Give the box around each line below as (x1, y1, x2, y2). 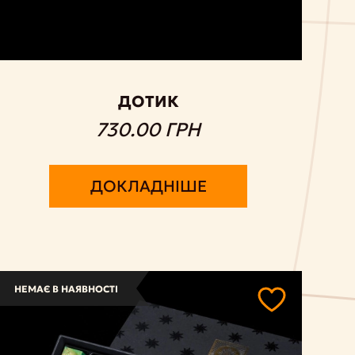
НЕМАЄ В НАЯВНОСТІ (13, 283, 118, 296)
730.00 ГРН (96, 118, 201, 143)
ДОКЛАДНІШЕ (90, 176, 207, 197)
